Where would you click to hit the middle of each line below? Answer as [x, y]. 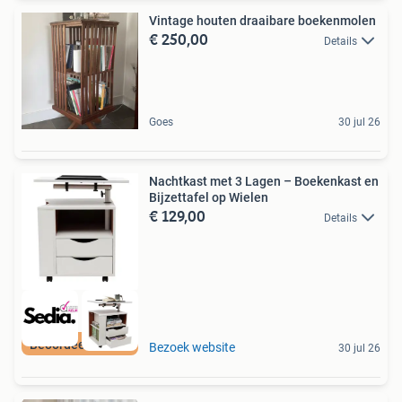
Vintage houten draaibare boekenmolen [262, 21]
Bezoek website [192, 348]
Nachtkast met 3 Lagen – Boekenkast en [264, 181]
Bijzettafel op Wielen [209, 197]
